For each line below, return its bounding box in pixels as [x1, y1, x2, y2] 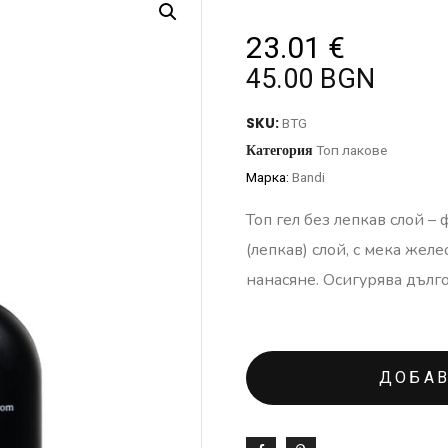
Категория [246, 141, 313, 160]
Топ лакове [316, 142, 387, 158]
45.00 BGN [246, 63, 375, 95]
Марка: [246, 169, 292, 185]
